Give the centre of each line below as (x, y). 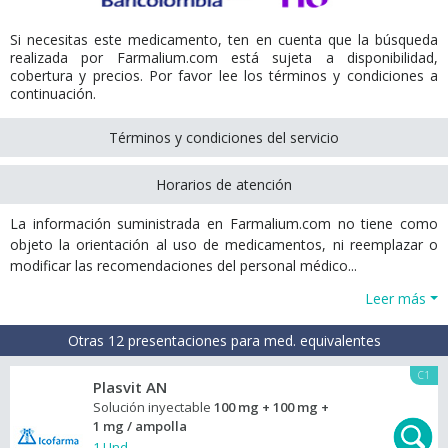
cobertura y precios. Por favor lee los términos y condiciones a (224, 75)
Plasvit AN (130, 387)
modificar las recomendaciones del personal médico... (183, 265)
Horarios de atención (224, 184)
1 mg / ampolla (140, 426)
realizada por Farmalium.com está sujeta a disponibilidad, (224, 57)
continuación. (53, 93)
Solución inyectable (153, 407)
